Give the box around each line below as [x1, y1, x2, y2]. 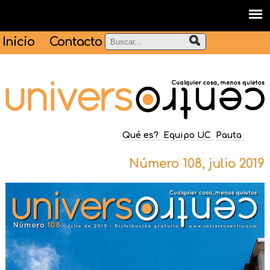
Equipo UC [163, 131, 211, 140]
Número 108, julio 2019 [129, 157, 265, 171]
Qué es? [122, 131, 159, 140]
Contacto [49, 35, 102, 49]
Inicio [2, 35, 35, 49]
